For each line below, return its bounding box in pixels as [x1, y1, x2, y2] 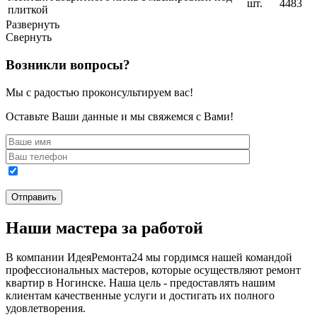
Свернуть [6, 31, 52, 44]
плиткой [8, 4, 48, 16]
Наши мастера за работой [6, 218, 203, 237]
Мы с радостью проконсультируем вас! [6, 86, 193, 98]
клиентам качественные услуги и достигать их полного [6, 289, 275, 302]
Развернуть [6, 18, 59, 31]
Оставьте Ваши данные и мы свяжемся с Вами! [6, 110, 234, 122]
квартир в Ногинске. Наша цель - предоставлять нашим [6, 277, 275, 289]
